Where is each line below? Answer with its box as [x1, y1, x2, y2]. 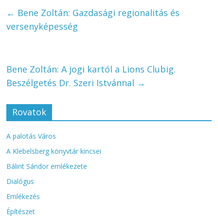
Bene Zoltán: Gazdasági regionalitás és [15, 6, 180, 18]
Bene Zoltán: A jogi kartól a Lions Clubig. [6, 63, 176, 75]
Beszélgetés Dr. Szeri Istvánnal [6, 76, 137, 89]
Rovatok [12, 106, 47, 118]
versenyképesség [6, 20, 78, 32]
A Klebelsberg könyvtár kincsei [6, 146, 102, 156]
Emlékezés [6, 191, 40, 201]
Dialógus [6, 176, 35, 186]
